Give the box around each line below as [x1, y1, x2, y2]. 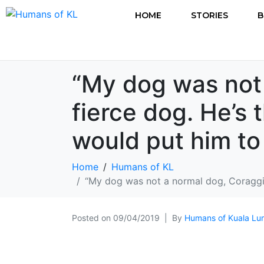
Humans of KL [111, 160, 174, 173]
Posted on [72, 212, 113, 223]
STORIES [191, 9, 228, 21]
